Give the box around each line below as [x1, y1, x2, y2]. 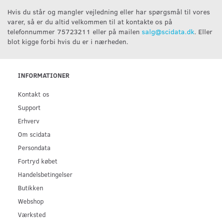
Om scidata [18, 129, 51, 138]
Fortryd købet [18, 156, 57, 165]
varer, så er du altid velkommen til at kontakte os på [7, 16, 172, 26]
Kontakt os [18, 89, 49, 98]
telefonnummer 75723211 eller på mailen [7, 26, 142, 36]
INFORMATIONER [18, 70, 69, 79]
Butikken [18, 183, 43, 192]
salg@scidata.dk [142, 26, 194, 36]
